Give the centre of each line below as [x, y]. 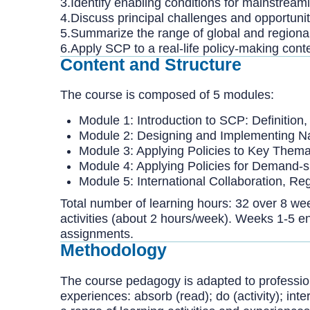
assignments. [97, 234]
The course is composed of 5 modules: [167, 95]
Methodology [113, 250]
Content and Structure [151, 64]
